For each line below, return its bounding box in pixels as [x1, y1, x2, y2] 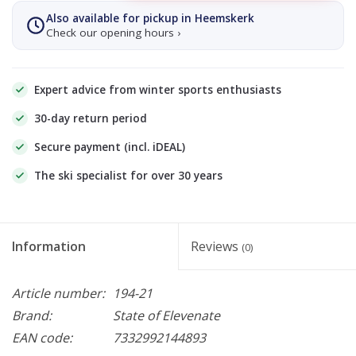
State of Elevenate [113, 306, 220, 324]
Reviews [191, 237, 242, 255]
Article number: [12, 284, 105, 302]
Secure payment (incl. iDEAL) [34, 139, 185, 154]
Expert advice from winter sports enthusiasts [34, 82, 281, 97]
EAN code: [12, 328, 72, 346]
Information [12, 237, 86, 255]
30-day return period [34, 110, 147, 126]
